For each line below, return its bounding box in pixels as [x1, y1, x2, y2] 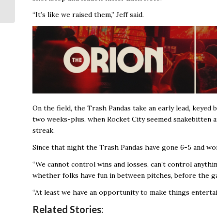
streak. [32, 126, 55, 135]
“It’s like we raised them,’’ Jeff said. [32, 10, 144, 19]
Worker [17, 8, 39, 16]
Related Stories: [32, 203, 104, 215]
